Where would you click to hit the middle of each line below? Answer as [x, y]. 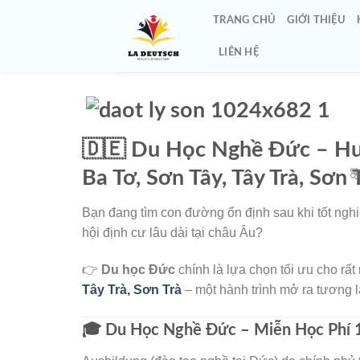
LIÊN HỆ [239, 52]
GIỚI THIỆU [316, 20]
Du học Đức [138, 269]
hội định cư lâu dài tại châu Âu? [172, 233]
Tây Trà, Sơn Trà [132, 289]
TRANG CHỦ [245, 20]
